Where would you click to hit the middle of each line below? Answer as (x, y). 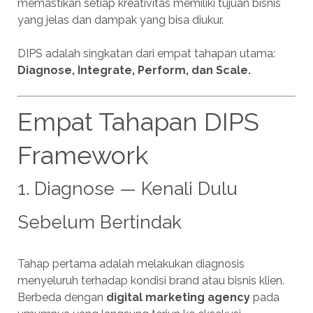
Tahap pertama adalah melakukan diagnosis (131, 264)
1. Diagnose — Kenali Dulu (127, 189)
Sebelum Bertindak (99, 223)
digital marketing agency (178, 298)
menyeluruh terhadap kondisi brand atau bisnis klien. (151, 281)
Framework (82, 155)
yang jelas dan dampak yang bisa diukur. (120, 20)
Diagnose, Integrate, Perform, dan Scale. (134, 71)
